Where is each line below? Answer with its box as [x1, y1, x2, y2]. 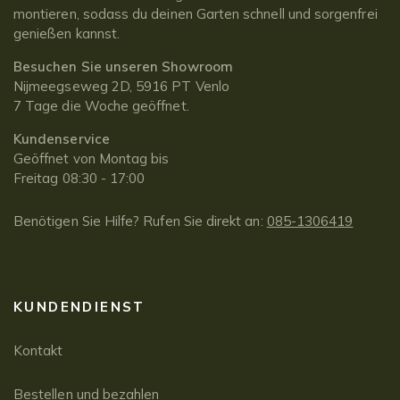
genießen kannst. [13, 24, 121, 42]
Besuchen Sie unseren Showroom [13, 57, 233, 75]
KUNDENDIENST [13, 298, 146, 316]
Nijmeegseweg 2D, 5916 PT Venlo [13, 77, 229, 95]
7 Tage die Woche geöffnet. [13, 96, 189, 114]
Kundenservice [13, 129, 110, 147]
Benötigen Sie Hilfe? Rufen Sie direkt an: [13, 212, 267, 229]
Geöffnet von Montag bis [13, 149, 170, 167]
